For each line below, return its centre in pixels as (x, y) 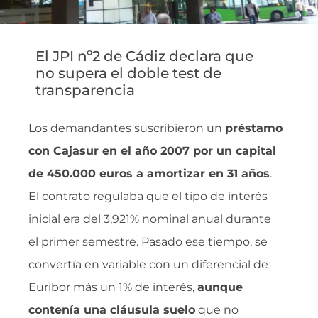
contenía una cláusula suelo (112, 310)
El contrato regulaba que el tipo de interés (148, 196)
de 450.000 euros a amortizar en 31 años (149, 174)
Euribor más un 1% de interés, (113, 287)
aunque (220, 287)
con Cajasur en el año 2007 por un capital (152, 151)
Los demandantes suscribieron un (127, 128)
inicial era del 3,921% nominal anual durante (150, 219)
